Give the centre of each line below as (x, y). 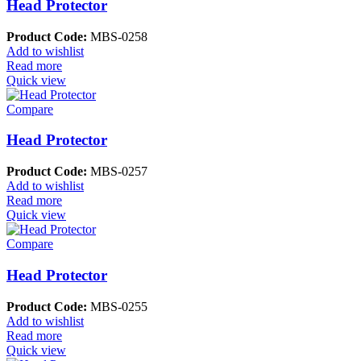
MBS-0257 (117, 172)
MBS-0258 (117, 36)
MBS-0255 (117, 306)
